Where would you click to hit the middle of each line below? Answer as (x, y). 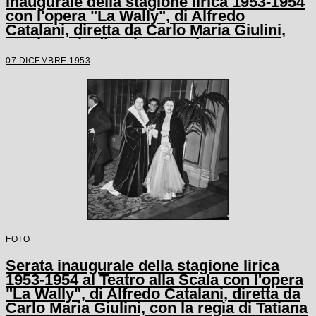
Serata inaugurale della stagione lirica (142, 265)
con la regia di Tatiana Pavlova (116, 44)
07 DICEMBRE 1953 (48, 60)
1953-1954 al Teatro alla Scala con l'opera (154, 279)
